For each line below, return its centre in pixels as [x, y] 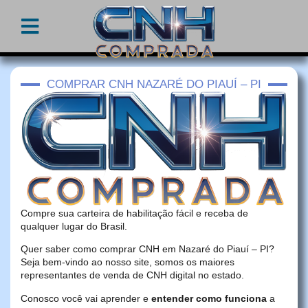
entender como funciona [209, 298]
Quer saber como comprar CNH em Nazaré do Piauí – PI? [147, 249]
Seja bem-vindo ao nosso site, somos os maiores [128, 262]
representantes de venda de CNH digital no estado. [132, 275]
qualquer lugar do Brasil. [74, 227]
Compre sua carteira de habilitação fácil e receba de [134, 213]
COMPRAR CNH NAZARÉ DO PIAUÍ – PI [154, 85]
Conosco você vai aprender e [86, 298]
